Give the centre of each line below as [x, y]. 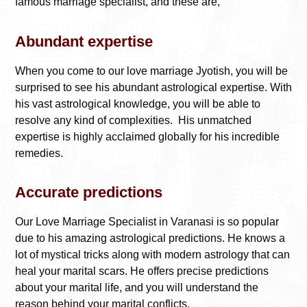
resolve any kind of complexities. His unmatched [133, 120]
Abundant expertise [84, 41]
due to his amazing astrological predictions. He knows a [150, 238]
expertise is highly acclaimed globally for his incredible [147, 136]
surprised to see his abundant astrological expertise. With [153, 87]
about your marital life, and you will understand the [137, 287]
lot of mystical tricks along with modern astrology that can [152, 254]
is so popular [246, 221]
